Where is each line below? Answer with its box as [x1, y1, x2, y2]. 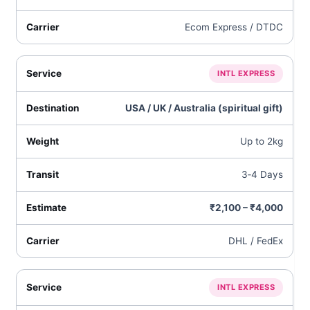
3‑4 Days [241, 169, 284, 180]
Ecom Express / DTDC [185, 21, 284, 33]
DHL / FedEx [228, 235, 284, 246]
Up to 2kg [240, 136, 284, 147]
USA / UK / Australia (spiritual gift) [125, 102, 284, 113]
